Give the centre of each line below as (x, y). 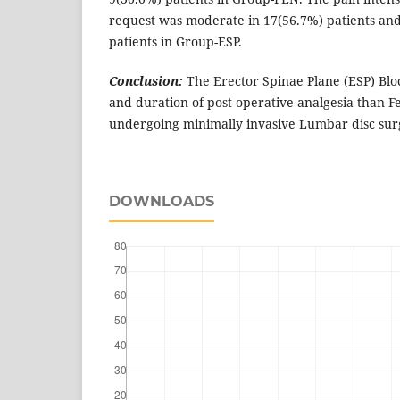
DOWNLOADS (162, 202)
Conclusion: (146, 81)
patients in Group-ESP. (175, 42)
